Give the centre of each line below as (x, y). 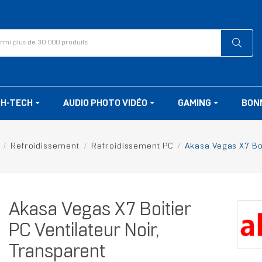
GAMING (195, 104)
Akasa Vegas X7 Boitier (100, 211)
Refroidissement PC (132, 147)
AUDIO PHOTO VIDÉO (106, 104)
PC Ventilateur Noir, (84, 232)
